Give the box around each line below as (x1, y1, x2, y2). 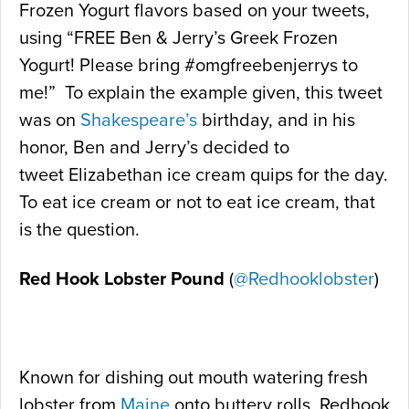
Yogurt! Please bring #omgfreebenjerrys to (19, 55, 358, 78)
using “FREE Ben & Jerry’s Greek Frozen (19, 27, 338, 50)
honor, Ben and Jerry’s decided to (19, 137, 289, 160)
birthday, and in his (197, 110, 355, 132)
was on (19, 110, 80, 132)
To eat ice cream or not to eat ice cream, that (19, 192, 375, 215)
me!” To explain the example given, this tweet (19, 82, 383, 105)
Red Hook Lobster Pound (19, 268, 229, 291)
